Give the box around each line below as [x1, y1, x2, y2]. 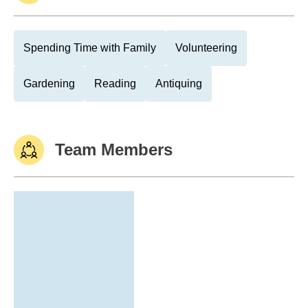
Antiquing [155, 78, 202, 89]
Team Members [55, 140, 173, 159]
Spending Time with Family [23, 42, 156, 54]
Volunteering [175, 42, 237, 54]
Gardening [23, 78, 75, 89]
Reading [94, 78, 136, 89]
